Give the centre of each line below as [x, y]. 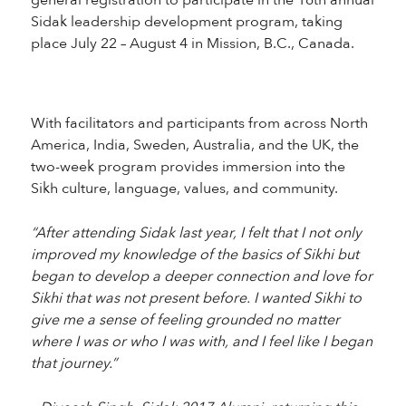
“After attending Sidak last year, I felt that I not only [196, 233]
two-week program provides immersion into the [188, 167]
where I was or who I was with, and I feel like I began [201, 342]
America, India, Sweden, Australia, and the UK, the [194, 145]
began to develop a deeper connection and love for [201, 276]
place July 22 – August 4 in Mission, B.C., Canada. [192, 43]
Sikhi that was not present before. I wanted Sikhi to [196, 298]
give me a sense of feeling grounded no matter [185, 320]
